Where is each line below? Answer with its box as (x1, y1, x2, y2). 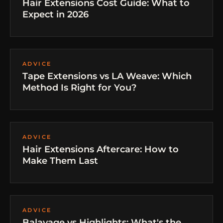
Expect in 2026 (22, 9, 89, 20)
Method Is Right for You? (22, 82, 136, 93)
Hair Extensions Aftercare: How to (22, 144, 179, 155)
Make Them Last (22, 155, 98, 166)
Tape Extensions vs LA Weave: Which (22, 71, 192, 82)
